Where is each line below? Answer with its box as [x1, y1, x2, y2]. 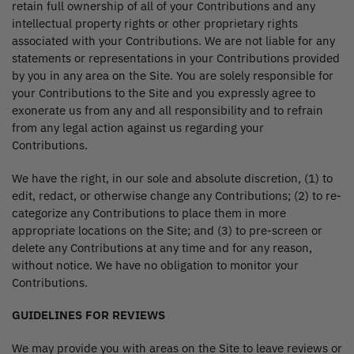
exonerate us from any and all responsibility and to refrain [12, 103, 323, 119]
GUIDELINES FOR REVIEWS [12, 307, 165, 323]
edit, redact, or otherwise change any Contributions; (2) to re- [12, 187, 341, 203]
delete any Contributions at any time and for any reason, [12, 239, 312, 255]
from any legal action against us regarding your [12, 120, 264, 136]
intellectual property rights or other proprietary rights [12, 16, 298, 32]
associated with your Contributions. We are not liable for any [12, 33, 335, 49]
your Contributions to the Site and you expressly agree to [12, 85, 315, 101]
